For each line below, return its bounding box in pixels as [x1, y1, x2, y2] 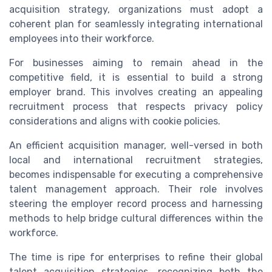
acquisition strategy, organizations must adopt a [9, 4, 263, 16]
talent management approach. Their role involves [9, 183, 263, 195]
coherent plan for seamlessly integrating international [9, 18, 263, 30]
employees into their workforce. [9, 33, 154, 45]
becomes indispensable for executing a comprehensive [9, 169, 263, 181]
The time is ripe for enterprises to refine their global [9, 251, 263, 263]
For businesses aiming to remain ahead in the [9, 57, 263, 69]
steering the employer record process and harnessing [9, 198, 263, 210]
